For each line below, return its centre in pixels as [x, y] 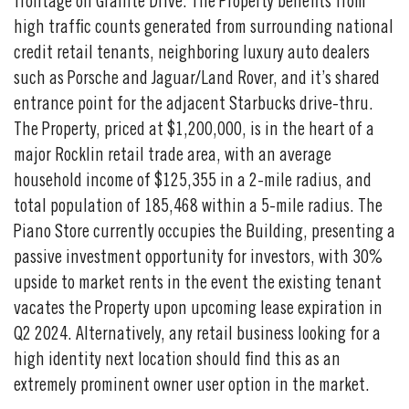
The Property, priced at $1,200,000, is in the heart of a [194, 131]
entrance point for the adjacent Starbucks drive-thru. [194, 105]
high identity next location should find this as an [177, 361]
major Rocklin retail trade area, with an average [173, 157]
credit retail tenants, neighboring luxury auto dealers [192, 54]
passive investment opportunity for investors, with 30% [199, 259]
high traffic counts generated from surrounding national [204, 29]
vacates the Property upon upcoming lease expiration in [198, 310]
